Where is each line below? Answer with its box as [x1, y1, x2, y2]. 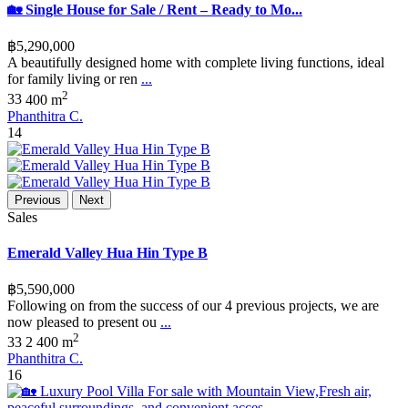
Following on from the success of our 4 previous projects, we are [7, 298, 379, 314]
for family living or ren [7, 71, 141, 87]
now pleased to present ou [7, 314, 160, 331]
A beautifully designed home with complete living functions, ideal [7, 55, 384, 71]
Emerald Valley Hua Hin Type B [7, 244, 208, 260]
